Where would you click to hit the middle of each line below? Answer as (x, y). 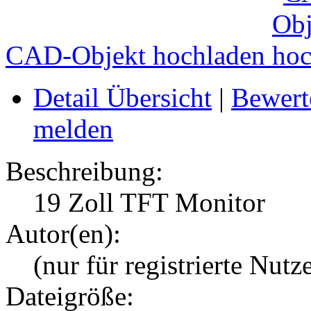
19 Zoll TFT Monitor (149, 203)
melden (73, 129)
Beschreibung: (84, 171)
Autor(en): (63, 234)
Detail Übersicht (123, 98)
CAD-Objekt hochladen (139, 56)
